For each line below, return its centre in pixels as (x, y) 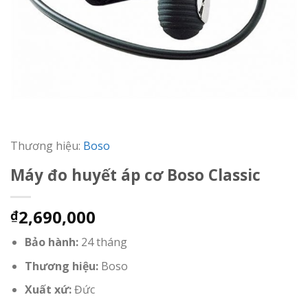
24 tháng (102, 242)
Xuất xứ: (49, 290)
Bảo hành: (51, 242)
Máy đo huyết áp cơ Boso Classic (135, 175)
